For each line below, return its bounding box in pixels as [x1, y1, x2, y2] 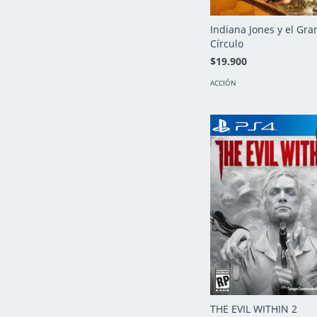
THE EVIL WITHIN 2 [210, 301, 297, 316]
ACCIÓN [210, 77, 236, 88]
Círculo [210, 36, 243, 50]
